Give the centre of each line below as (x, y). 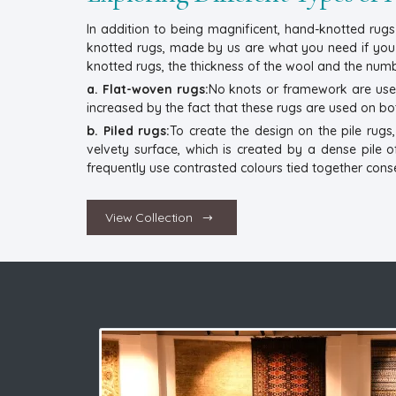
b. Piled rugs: (129, 131)
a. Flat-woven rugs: (148, 89)
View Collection (149, 217)
